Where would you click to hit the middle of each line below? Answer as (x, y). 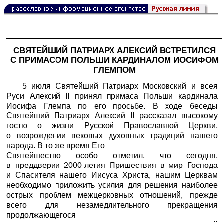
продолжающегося (41, 215)
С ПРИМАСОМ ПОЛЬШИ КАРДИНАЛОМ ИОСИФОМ (114, 60)
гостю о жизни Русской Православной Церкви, (112, 125)
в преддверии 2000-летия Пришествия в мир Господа (112, 165)
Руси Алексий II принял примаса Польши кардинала (112, 96)
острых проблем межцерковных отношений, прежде (112, 195)
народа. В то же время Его (56, 145)
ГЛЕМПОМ (114, 70)
